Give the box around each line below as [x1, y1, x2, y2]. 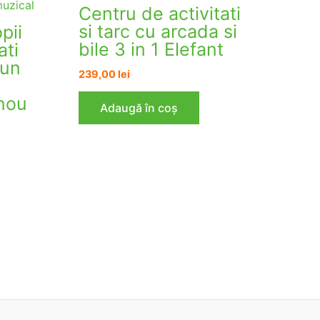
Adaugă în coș [100, 100, 179, 115]
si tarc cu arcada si [79, 21, 238, 43]
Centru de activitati [79, 3, 241, 25]
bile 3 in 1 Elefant [79, 39, 224, 61]
